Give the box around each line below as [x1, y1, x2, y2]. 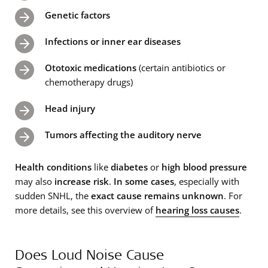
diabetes [111, 160, 148, 173]
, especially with [174, 175, 239, 187]
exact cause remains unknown [91, 189, 224, 202]
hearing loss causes [156, 203, 239, 216]
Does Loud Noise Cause [15, 245, 164, 263]
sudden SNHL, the [15, 189, 91, 202]
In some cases [114, 175, 174, 187]
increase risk [54, 175, 109, 187]
